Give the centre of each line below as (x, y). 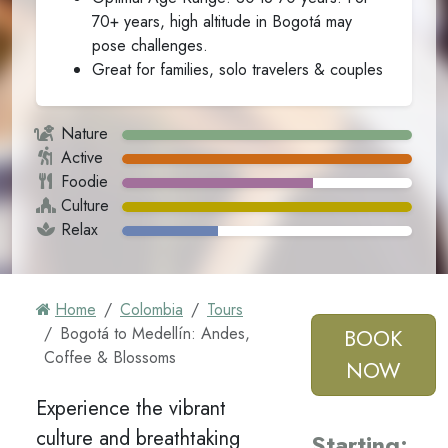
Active (82, 158)
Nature (84, 134)
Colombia (151, 310)
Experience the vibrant (131, 409)
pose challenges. (150, 46)
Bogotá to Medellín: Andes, (155, 334)
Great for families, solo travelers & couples (237, 70)
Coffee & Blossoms (110, 358)
